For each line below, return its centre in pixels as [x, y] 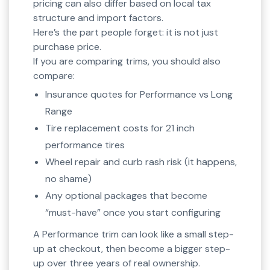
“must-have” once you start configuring [133, 213]
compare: [54, 76]
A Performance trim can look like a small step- [133, 234]
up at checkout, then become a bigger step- [132, 249]
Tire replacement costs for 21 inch [120, 128]
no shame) [68, 179]
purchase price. [67, 47]
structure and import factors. [98, 18]
